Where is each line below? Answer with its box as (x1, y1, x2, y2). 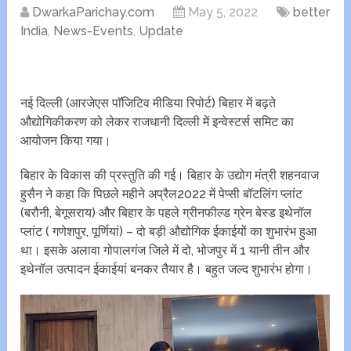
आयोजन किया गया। (20, 133, 112, 149)
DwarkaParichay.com (32, 5, 155, 20)
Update (139, 24, 184, 39)
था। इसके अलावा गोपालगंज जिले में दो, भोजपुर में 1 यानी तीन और (20, 243, 310, 259)
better (293, 5, 331, 20)
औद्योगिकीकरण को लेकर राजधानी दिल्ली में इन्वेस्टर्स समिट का (20, 114, 295, 130)
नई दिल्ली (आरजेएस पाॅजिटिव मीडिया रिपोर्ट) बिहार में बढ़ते (20, 96, 277, 111)
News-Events (53, 24, 134, 39)
